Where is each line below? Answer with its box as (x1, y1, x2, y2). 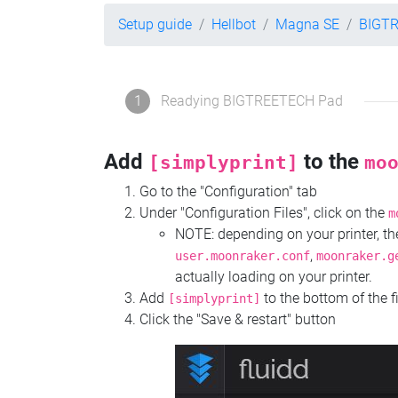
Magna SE (275, 16, 339, 33)
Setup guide (118, 16, 192, 33)
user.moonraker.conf (175, 249, 310, 264)
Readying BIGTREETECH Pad (161, 92, 343, 110)
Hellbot (211, 16, 256, 33)
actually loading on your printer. (175, 268, 372, 286)
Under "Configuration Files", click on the (139, 204, 388, 222)
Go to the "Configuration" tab (139, 183, 317, 201)
